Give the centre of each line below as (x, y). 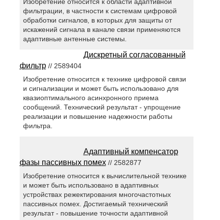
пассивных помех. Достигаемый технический (95, 204)
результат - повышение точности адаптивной (95, 213)
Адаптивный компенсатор (131, 151)
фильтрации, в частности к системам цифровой (100, 11)
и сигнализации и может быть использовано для (101, 88)
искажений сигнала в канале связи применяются (102, 29)
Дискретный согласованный (134, 55)
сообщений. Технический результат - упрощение (102, 107)
